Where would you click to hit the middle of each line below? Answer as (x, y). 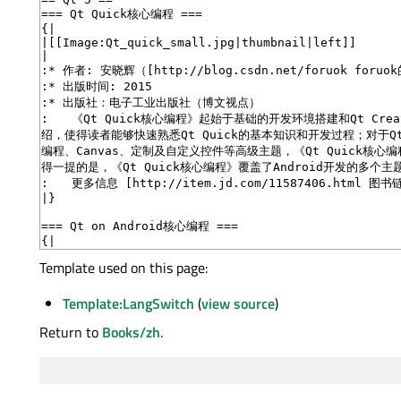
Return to (71, 332)
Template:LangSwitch (128, 303)
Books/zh (131, 332)
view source (238, 303)
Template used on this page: (124, 267)
